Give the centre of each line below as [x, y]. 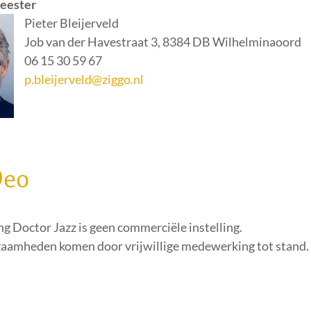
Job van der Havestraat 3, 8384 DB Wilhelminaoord [163, 42]
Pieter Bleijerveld [72, 23]
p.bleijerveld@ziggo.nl [84, 79]
